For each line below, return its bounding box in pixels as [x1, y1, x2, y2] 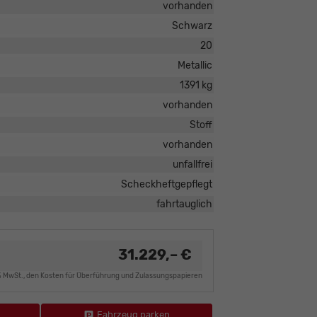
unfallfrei [172, 158, 212, 171]
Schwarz [171, 20, 212, 33]
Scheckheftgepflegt [120, 178, 212, 191]
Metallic [177, 59, 212, 72]
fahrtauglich [156, 198, 212, 211]
